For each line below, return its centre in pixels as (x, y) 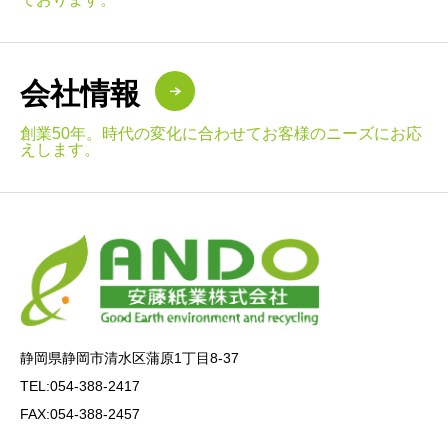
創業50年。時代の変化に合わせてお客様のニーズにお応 (221, 134)
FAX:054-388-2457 (80, 413)
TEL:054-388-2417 (80, 385)
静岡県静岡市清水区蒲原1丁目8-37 (129, 357)
